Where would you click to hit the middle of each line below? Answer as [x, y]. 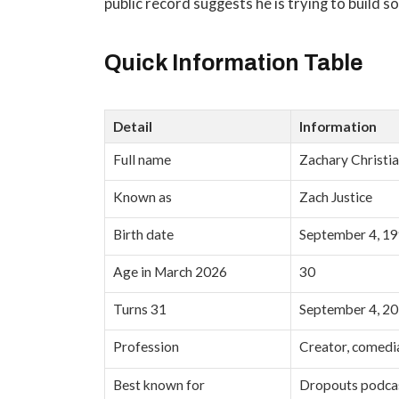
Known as [143, 197]
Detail [133, 127]
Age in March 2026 [171, 272]
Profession [147, 347]
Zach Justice [336, 197]
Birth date [144, 235]
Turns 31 [140, 309]
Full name [142, 160]
